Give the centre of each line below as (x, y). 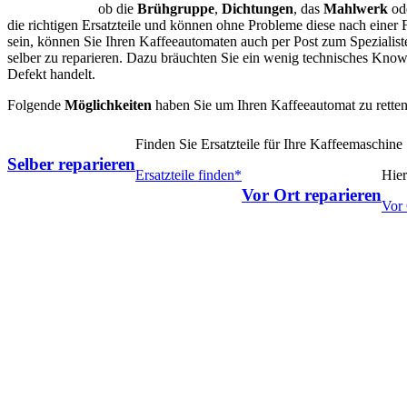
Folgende (34, 104)
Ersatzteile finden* (189, 174)
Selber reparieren (71, 164)
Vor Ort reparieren (312, 194)
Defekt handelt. (51, 74)
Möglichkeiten (106, 104)
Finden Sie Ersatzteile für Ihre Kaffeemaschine (269, 144)
